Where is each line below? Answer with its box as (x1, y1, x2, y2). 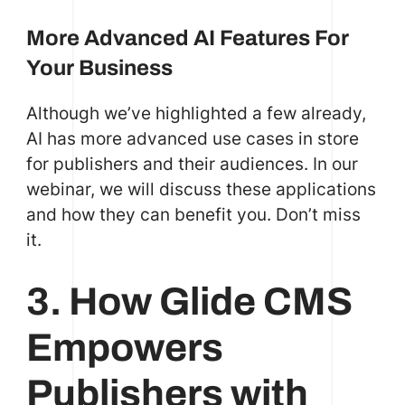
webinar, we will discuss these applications (25, 178, 376, 201)
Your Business (25, 55, 173, 80)
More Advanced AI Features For (25, 25, 349, 50)
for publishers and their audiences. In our (25, 153, 358, 175)
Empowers (25, 325, 223, 369)
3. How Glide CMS (25, 279, 353, 323)
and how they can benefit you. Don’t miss (25, 203, 361, 226)
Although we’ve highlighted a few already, (25, 102, 366, 125)
